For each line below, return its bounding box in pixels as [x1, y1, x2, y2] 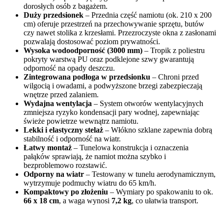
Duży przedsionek [24, 10, 83, 19]
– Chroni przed [150, 72, 199, 81]
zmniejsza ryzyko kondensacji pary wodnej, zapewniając [24, 108, 199, 116]
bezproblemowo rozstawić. [24, 161, 107, 169]
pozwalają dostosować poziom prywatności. [24, 37, 160, 46]
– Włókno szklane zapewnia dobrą [103, 125, 212, 134]
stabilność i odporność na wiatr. [24, 134, 121, 143]
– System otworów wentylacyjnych [92, 99, 203, 108]
